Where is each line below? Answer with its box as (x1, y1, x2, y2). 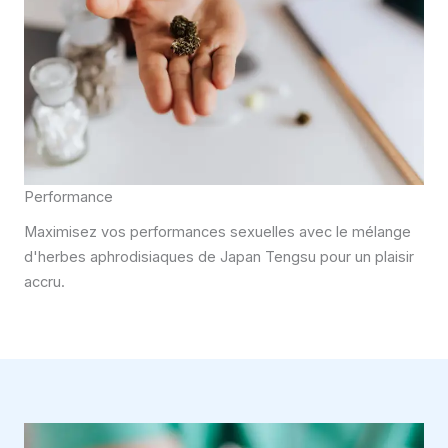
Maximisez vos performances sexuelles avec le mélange (24, 222, 411, 241)
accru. (24, 272, 65, 291)
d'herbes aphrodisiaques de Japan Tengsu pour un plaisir (24, 247, 414, 266)
